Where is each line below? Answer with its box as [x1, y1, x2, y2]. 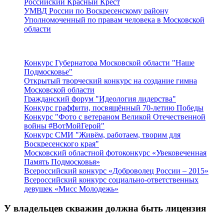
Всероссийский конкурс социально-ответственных [24, 175, 198, 184]
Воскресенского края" [24, 139, 99, 148]
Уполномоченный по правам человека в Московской [24, 15, 204, 24]
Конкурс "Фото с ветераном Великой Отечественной [24, 112, 205, 121]
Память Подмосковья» [24, 157, 100, 166]
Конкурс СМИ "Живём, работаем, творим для [24, 130, 180, 139]
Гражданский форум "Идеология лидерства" [24, 94, 176, 103]
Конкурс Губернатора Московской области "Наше [24, 58, 194, 67]
